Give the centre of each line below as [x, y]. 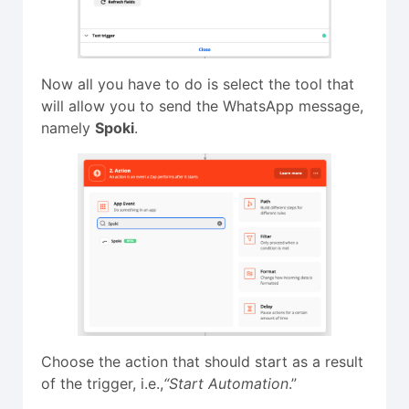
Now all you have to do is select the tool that [198, 84]
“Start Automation [226, 384]
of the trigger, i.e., [102, 384]
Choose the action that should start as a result [202, 362]
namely [68, 128]
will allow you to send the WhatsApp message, [202, 106]
